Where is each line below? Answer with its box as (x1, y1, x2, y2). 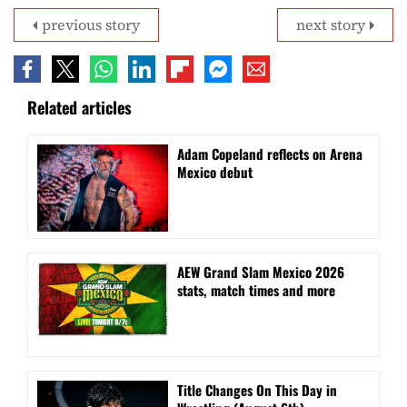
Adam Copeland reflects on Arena (177, 143, 362, 164)
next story (296, 14, 365, 35)
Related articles (27, 94, 132, 119)
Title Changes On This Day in (177, 379, 337, 400)
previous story (42, 14, 140, 35)
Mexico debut (177, 161, 253, 182)
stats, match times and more (177, 279, 335, 300)
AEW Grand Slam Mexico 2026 (177, 261, 344, 282)
